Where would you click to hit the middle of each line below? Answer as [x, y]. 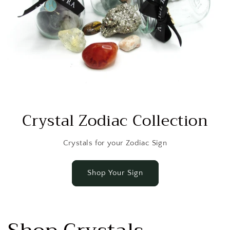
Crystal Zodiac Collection [115, 120]
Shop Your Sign [115, 173]
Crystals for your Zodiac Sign [115, 143]
